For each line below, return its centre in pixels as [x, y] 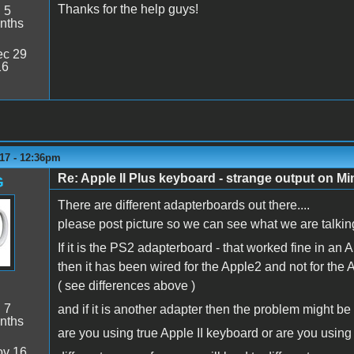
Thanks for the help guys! [128, 9]
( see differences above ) [126, 286]
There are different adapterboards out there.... [183, 205]
